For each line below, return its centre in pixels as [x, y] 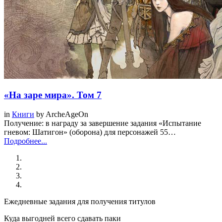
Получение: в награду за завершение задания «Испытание [103, 123]
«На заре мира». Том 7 [53, 95]
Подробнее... [26, 141]
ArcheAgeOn [67, 114]
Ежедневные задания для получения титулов [80, 202]
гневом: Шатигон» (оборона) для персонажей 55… [90, 132]
